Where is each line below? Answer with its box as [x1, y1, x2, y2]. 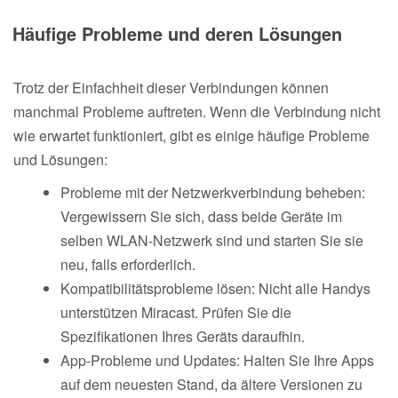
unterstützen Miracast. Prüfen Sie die [60, 301, 291, 322]
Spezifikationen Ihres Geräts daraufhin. [60, 325, 305, 346]
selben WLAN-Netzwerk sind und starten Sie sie [60, 229, 363, 251]
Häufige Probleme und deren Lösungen [12, 20, 342, 46]
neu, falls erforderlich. [60, 253, 195, 275]
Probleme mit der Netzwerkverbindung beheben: [60, 181, 365, 203]
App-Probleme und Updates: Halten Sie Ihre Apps [60, 349, 374, 370]
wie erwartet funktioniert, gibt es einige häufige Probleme [13, 124, 370, 146]
